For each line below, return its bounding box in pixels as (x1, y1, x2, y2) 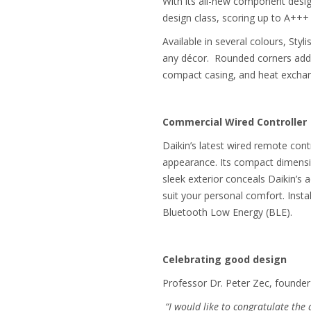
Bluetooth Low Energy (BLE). (162, 205, 292, 219)
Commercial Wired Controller (162, 115, 307, 128)
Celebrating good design (162, 253, 287, 266)
